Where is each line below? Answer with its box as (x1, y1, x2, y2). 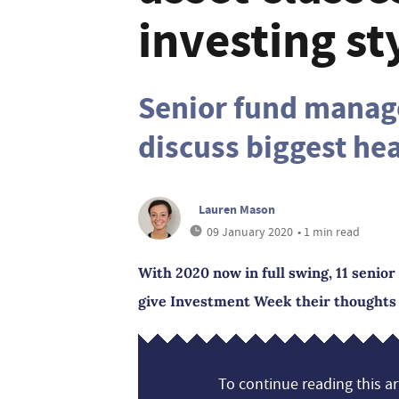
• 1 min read (297, 224, 360, 240)
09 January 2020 (207, 224, 293, 240)
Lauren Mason (199, 200, 275, 218)
